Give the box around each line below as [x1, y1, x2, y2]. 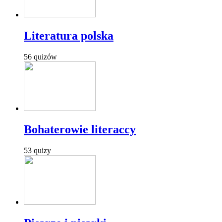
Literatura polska [24, 29, 113, 42]
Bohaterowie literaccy [24, 122, 136, 136]
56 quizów [24, 52, 57, 61]
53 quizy [24, 146, 51, 155]
